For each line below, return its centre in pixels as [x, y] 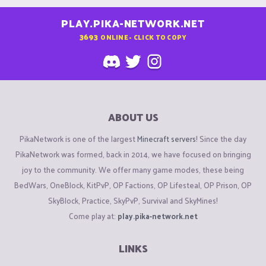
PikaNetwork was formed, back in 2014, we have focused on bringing [133, 154]
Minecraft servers [167, 138]
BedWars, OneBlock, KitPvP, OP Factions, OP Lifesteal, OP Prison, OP [133, 185]
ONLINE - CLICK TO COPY [144, 37]
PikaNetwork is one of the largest [78, 138]
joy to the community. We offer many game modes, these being [133, 169]
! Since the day [221, 138]
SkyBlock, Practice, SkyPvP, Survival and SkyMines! [133, 200]
